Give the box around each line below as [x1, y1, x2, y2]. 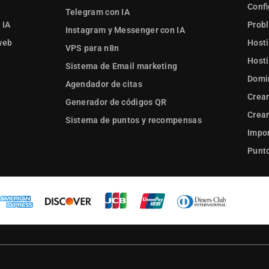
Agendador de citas [65, 79, 142, 89]
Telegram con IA [65, 7, 130, 17]
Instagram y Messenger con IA [65, 25, 185, 35]
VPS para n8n [65, 43, 119, 53]
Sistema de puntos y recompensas [65, 115, 202, 125]
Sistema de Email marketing [65, 61, 178, 71]
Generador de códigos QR [65, 97, 167, 107]
